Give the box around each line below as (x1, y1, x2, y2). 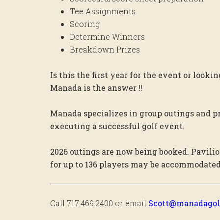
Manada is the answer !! (50, 82, 142, 93)
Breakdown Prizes (70, 44, 140, 55)
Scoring (70, 18, 100, 29)
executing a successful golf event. (50, 120, 185, 131)
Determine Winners (70, 31, 145, 42)
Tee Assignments (70, 5, 136, 16)
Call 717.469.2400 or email (50, 197, 148, 208)
